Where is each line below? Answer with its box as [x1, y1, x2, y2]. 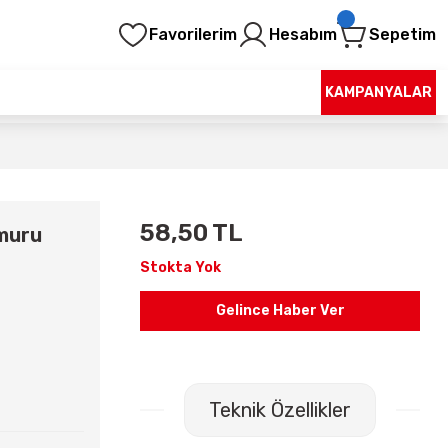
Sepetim [369, 25, 436, 44]
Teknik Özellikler [209, 398, 351, 422]
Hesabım [269, 25, 337, 44]
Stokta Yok [140, 259, 221, 276]
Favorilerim [149, 25, 237, 44]
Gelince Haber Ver [215, 302, 345, 319]
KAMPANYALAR [325, 83, 432, 101]
